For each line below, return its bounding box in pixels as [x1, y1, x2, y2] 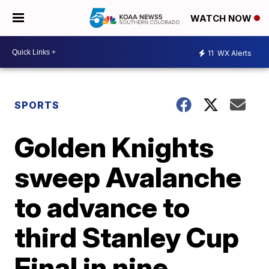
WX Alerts [216, 48, 252, 58]
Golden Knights [14, 130, 214, 164]
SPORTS [14, 99, 60, 111]
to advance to [14, 190, 190, 224]
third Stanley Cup [14, 220, 240, 254]
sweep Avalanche [14, 160, 242, 194]
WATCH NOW [190, 13, 254, 25]
